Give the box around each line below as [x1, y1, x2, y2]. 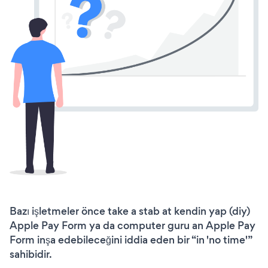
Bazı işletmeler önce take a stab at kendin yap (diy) [10, 203, 250, 218]
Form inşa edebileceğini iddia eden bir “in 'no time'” [10, 232, 252, 247]
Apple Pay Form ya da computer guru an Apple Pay [10, 218, 255, 233]
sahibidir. [10, 246, 52, 261]
